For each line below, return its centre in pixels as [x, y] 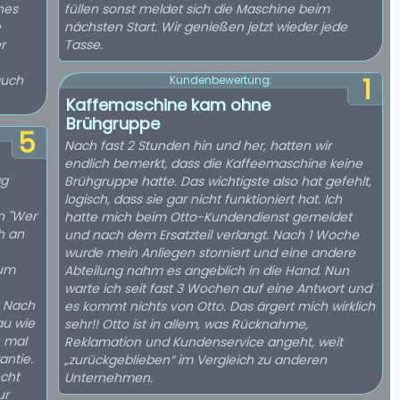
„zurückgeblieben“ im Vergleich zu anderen [196, 360]
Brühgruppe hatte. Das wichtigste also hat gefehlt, [218, 181]
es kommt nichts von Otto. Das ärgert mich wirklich [220, 306]
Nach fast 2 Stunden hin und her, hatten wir [198, 146]
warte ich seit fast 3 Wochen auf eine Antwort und [218, 288]
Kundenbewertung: [221, 80]
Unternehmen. [108, 378]
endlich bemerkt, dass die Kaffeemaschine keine [213, 163]
